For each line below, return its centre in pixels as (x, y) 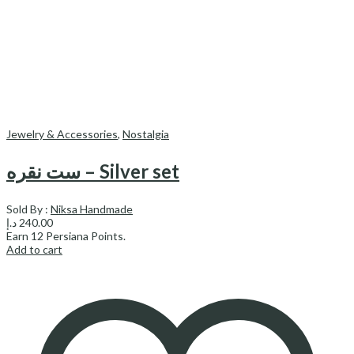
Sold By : (28, 209)
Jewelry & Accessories (62, 134)
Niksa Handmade (92, 209)
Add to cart (34, 250)
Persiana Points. (85, 236)
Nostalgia (146, 134)
